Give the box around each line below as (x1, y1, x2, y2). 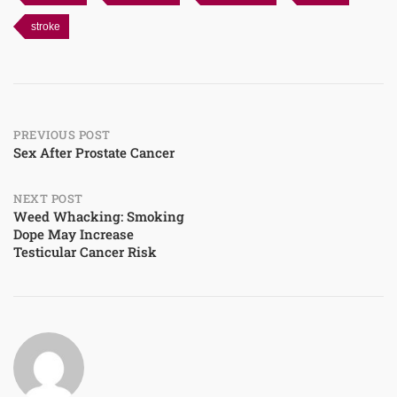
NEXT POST (13, 190, 83, 206)
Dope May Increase (13, 224, 134, 243)
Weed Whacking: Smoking (13, 206, 184, 225)
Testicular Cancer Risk (13, 242, 157, 261)
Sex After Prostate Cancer (13, 143, 175, 161)
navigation (12, 162, 132, 193)
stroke (31, 19, 60, 33)
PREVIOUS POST (13, 126, 111, 143)
